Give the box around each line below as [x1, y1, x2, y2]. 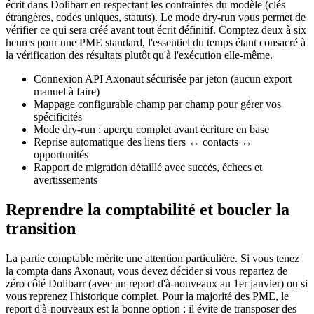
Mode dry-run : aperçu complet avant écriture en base [34, 123, 269, 136]
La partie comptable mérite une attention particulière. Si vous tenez [6, 252, 299, 264]
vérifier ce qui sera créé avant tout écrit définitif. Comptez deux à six [6, 24, 306, 36]
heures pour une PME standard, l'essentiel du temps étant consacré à [6, 36, 306, 49]
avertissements [34, 174, 97, 186]
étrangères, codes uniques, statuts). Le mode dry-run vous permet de [6, 11, 306, 24]
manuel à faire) [34, 86, 100, 98]
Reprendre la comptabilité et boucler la [6, 200, 289, 219]
